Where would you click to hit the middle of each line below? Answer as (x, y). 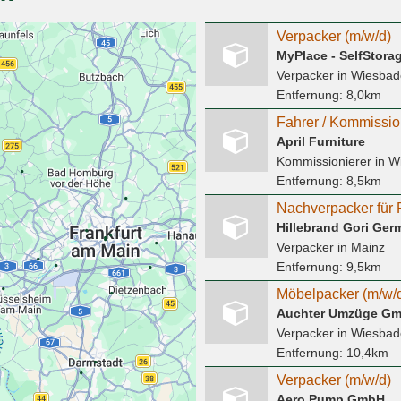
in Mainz (359, 247)
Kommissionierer (324, 162)
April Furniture (320, 142)
